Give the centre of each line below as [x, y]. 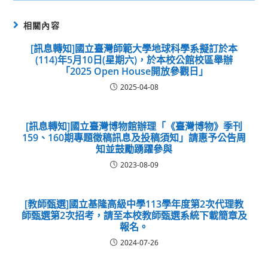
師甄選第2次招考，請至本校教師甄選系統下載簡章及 [134, 215]
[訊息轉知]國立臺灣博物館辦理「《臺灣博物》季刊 [134, 126]
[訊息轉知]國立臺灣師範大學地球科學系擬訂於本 [134, 48]
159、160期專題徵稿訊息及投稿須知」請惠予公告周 [134, 137]
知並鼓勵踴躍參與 [134, 149]
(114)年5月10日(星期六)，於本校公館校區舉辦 [134, 60]
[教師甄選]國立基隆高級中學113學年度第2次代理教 [134, 204]
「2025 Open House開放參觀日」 [134, 71]
